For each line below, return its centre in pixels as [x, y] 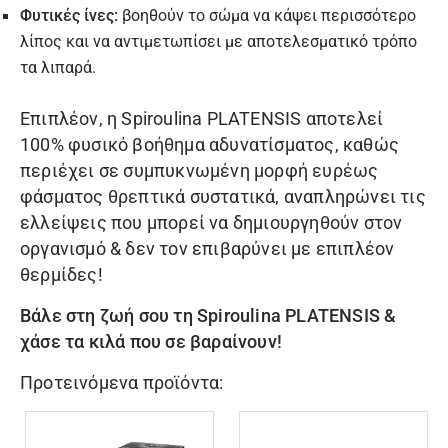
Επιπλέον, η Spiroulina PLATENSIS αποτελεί [202, 119]
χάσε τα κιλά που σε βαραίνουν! [151, 342]
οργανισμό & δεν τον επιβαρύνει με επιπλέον [207, 249]
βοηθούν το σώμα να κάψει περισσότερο [267, 15]
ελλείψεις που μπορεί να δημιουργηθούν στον [211, 223]
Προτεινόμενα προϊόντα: [122, 383]
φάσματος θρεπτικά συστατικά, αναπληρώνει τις [223, 197]
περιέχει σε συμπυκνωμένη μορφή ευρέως [199, 171]
